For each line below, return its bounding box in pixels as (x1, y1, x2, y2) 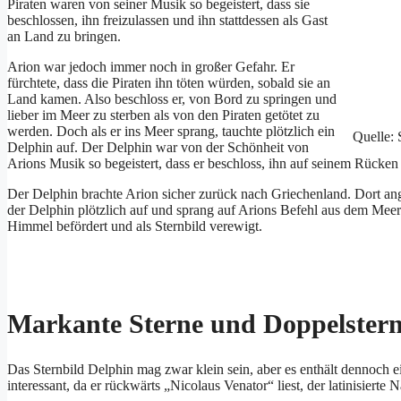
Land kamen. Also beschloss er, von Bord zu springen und (7, 90, 337, 107)
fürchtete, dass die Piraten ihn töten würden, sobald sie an (7, 74, 330, 90)
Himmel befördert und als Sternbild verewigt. (7, 218, 262, 234)
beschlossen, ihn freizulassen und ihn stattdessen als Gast (7, 12, 328, 28)
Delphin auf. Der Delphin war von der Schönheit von (7, 139, 309, 155)
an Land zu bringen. (7, 28, 121, 44)
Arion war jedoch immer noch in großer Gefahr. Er (7, 58, 294, 74)
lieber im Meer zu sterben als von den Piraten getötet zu (7, 107, 320, 123)
